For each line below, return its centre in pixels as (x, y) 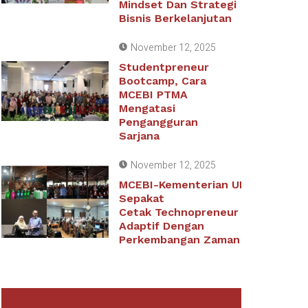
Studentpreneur (164, 67)
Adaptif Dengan (161, 226)
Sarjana (139, 136)
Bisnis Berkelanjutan (175, 18)
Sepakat (141, 198)
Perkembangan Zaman (179, 240)
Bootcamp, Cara (162, 81)
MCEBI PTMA (153, 95)
